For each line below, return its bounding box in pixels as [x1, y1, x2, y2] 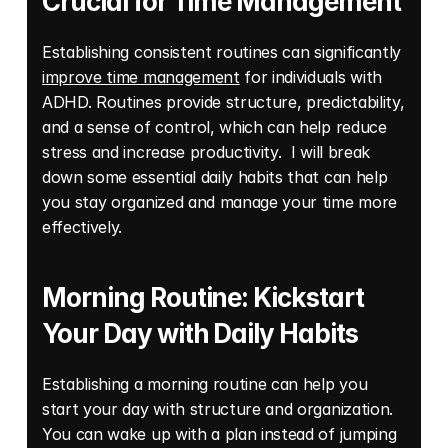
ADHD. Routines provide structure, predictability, [42, 91, 405, 112]
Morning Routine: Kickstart [42, 281, 364, 313]
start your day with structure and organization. [42, 398, 393, 419]
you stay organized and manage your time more [42, 191, 397, 212]
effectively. [42, 216, 127, 237]
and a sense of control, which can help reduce [42, 116, 387, 137]
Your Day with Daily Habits [42, 317, 358, 349]
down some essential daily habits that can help [42, 166, 388, 187]
